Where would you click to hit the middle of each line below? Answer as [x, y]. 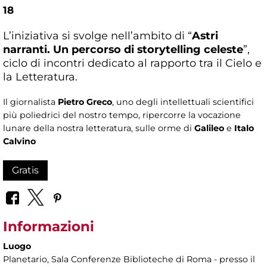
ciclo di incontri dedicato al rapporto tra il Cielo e [132, 63]
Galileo [210, 128]
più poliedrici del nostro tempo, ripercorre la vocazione [122, 115]
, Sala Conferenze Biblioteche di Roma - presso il [151, 259]
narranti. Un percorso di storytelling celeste [123, 49]
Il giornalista [30, 102]
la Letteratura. [40, 77]
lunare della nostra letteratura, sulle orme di [99, 128]
